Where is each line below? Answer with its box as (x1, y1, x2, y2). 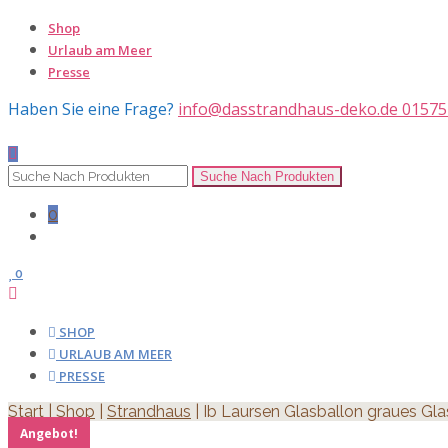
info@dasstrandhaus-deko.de (178, 98, 402, 120)
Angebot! (20, 425, 78, 442)
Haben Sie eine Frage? (8, 98, 178, 120)
